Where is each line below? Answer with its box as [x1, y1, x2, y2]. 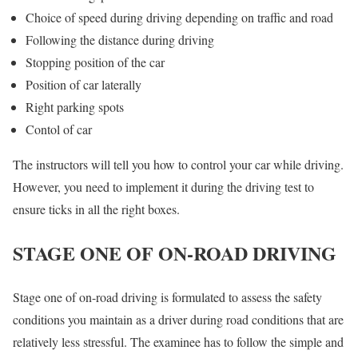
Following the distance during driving [26, 31, 214, 49]
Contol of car [26, 121, 92, 138]
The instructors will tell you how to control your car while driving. [13, 156, 344, 173]
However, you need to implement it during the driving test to [13, 178, 314, 196]
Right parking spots [26, 98, 124, 116]
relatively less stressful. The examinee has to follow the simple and [13, 333, 344, 351]
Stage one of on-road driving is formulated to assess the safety [13, 288, 322, 306]
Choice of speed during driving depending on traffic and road [26, 9, 333, 26]
